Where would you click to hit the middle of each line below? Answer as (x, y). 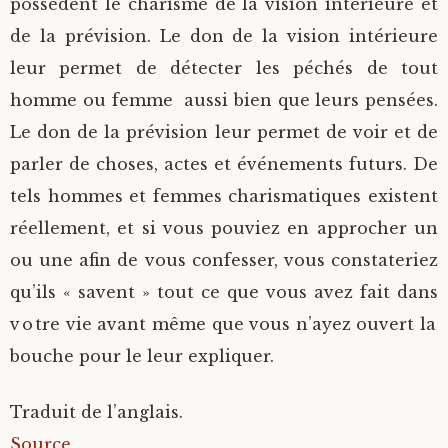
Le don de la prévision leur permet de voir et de (224, 132)
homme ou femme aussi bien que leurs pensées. (224, 100)
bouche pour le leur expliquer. (142, 356)
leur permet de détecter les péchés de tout (224, 68)
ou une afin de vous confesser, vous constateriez (224, 260)
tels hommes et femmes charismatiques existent (224, 196)
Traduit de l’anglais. (96, 412)
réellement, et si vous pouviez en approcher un (224, 228)
